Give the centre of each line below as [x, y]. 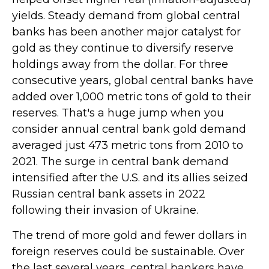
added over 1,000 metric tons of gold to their [131, 96]
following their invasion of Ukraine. [105, 210]
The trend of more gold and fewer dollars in [130, 235]
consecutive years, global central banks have [133, 80]
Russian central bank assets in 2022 [109, 194]
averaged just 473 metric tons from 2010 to [128, 145]
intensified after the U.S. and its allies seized [130, 177]
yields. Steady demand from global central [126, 15]
